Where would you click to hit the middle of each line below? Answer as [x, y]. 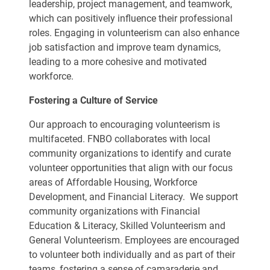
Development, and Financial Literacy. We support [133, 197]
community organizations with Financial [115, 211]
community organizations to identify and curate [130, 153]
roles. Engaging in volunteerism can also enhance [134, 33]
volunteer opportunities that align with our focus [131, 168]
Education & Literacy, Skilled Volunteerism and [127, 226]
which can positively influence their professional [131, 18]
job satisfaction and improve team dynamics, [125, 47]
